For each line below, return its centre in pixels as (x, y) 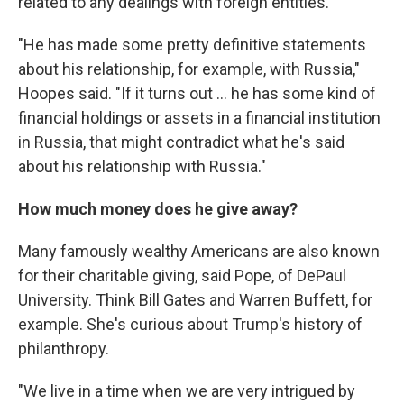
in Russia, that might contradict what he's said (181, 142)
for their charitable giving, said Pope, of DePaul (182, 275)
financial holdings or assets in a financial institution (199, 118)
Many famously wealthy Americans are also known (199, 251)
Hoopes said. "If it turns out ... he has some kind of (197, 93)
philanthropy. (64, 349)
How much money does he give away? (158, 209)
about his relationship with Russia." (142, 166)
